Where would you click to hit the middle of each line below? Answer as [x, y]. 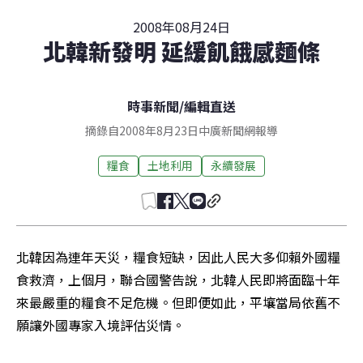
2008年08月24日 [181, 26]
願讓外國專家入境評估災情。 [100, 325]
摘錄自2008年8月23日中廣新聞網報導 [181, 130]
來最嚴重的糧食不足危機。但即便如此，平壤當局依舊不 [178, 302]
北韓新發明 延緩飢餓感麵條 [181, 51]
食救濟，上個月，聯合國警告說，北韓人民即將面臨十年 [178, 279]
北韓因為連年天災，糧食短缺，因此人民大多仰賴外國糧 [178, 256]
